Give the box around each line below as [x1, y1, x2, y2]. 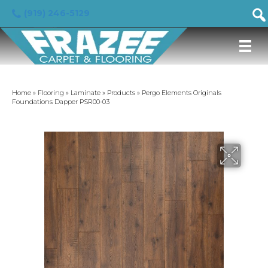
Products [107, 89, 135, 97]
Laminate [71, 89, 100, 97]
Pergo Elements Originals [142, 89, 221, 97]
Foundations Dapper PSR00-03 [12, 98, 109, 106]
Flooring [38, 89, 64, 97]
